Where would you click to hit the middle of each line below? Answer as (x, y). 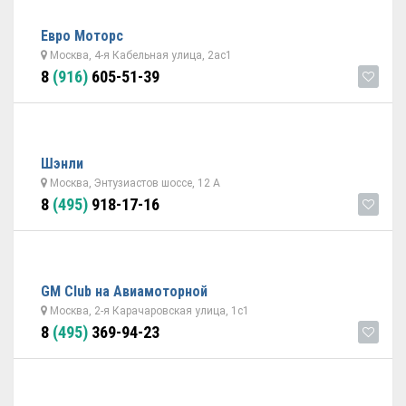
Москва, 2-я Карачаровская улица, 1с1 (148, 311)
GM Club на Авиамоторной (124, 291)
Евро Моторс (82, 36)
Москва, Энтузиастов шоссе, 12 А (134, 183)
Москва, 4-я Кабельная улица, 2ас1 (140, 55)
